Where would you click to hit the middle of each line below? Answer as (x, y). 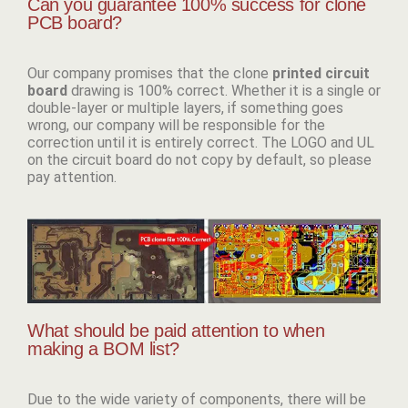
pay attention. (72, 178)
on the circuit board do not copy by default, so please (199, 160)
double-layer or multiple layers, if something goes (185, 108)
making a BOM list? (103, 349)
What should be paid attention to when (176, 331)
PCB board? (75, 23)
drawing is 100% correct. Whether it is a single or (224, 91)
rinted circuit (325, 74)
